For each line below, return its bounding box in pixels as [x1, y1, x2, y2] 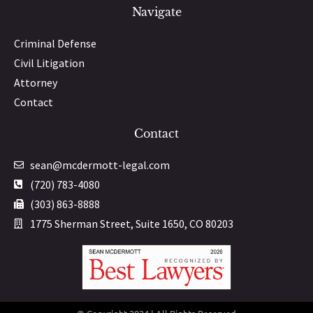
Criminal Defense [14, 36, 96, 50]
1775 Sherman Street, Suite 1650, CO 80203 [29, 216, 233, 231]
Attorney [14, 75, 57, 89]
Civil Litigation [14, 55, 85, 70]
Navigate [131, 4, 182, 19]
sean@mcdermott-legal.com [29, 157, 170, 172]
